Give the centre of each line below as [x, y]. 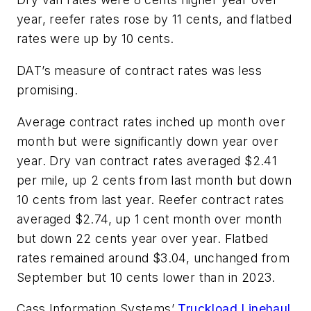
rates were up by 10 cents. [95, 39]
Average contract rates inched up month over [151, 121]
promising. [48, 90]
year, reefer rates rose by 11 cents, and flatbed [154, 19]
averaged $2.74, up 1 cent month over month [150, 219]
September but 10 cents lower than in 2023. [146, 277]
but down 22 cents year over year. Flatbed [143, 238]
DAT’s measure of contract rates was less [139, 70]
